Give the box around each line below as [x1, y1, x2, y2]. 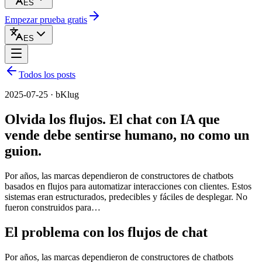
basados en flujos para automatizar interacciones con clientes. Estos [5, 181, 251, 191]
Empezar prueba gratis [5, 15, 87, 25]
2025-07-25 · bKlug [5, 89, 79, 99]
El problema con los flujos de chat [5, 224, 208, 240]
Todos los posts [19, 70, 75, 80]
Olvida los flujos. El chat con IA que [5, 111, 220, 127]
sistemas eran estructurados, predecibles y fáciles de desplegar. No [5, 191, 247, 202]
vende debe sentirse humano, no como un [5, 127, 249, 143]
